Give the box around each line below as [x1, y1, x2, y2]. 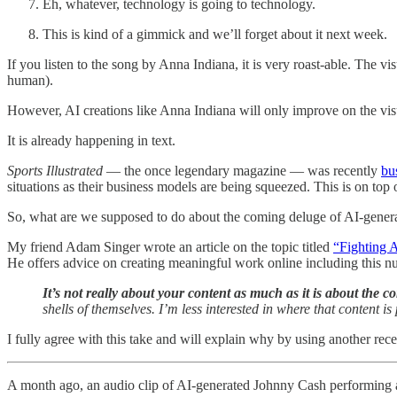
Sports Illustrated [7, 162, 103, 178]
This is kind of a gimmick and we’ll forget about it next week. [43, 26, 387, 42]
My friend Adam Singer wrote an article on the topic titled [7, 238, 333, 254]
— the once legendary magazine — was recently [103, 162, 381, 178]
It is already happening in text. [7, 132, 175, 148]
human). [7, 72, 53, 88]
